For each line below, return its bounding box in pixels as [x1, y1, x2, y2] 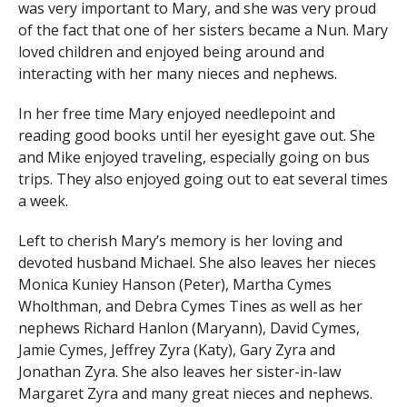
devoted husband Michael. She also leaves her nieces [17, 252, 376, 273]
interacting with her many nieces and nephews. [17, 63, 337, 84]
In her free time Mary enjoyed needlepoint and [17, 103, 335, 124]
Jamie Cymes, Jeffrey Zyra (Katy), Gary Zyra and [17, 339, 335, 360]
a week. [17, 190, 68, 211]
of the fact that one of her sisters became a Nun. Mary [17, 19, 388, 40]
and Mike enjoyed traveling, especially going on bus [17, 146, 370, 167]
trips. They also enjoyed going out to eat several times [17, 168, 388, 189]
